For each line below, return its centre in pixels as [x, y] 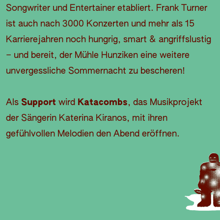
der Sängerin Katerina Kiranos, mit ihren [87, 119]
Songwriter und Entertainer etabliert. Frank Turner [107, 9]
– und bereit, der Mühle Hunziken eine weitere [98, 56]
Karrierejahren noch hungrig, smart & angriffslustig [109, 40]
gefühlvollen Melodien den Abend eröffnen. [93, 134]
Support [39, 103]
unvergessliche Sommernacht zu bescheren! [96, 71]
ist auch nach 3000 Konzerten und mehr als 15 [100, 24]
